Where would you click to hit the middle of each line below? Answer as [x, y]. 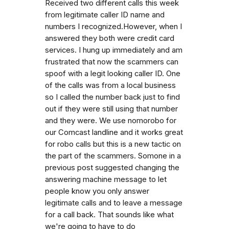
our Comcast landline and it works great [114, 132]
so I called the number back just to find [112, 97]
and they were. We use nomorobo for [111, 120]
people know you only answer [97, 191]
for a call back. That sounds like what [109, 214]
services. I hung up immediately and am [114, 50]
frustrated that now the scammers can [112, 62]
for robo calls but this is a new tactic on [113, 144]
